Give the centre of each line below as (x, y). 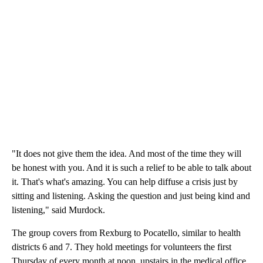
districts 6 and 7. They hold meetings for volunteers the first (122, 247)
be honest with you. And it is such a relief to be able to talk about (131, 168)
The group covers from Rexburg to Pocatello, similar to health (126, 233)
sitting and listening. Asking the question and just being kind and (131, 196)
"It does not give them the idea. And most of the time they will (127, 154)
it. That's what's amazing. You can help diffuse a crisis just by (125, 182)
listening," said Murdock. (58, 210)
